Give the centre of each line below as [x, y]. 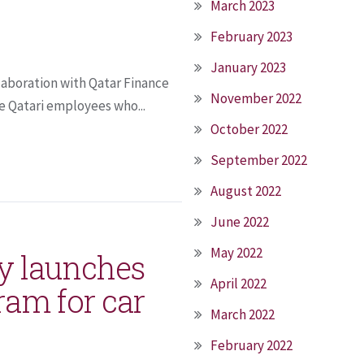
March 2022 [243, 314]
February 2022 [251, 345]
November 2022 [256, 98]
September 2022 [259, 160]
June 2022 [240, 222]
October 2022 [249, 129]
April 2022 [238, 284]
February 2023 [251, 37]
